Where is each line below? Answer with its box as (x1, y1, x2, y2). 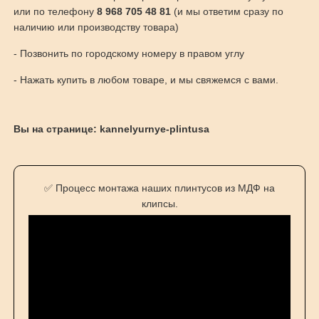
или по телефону (13, 6, 97, 17)
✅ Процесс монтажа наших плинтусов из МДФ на (44, 182, 275, 194)
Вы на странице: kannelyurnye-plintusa (13, 123, 209, 135)
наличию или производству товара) (13, 21, 179, 33)
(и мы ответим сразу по (170, 6, 283, 17)
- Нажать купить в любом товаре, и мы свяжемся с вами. (13, 74, 278, 85)
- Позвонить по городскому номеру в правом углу (13, 48, 244, 59)
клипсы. (141, 198, 178, 209)
